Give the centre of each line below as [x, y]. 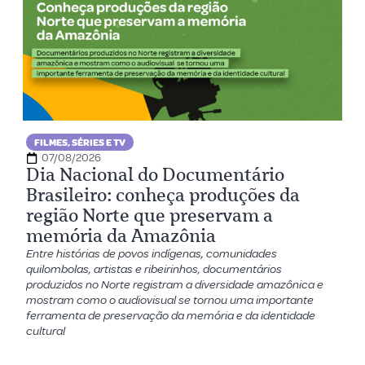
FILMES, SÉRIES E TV [80, 143]
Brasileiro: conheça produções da [163, 196]
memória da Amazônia [121, 236]
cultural [46, 332]
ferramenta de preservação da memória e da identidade [171, 316]
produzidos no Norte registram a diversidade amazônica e [175, 285]
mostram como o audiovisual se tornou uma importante [170, 301]
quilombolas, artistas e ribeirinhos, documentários [154, 270]
